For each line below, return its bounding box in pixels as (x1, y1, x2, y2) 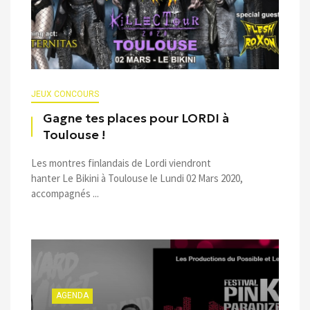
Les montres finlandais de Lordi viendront (31, 156, 211, 170)
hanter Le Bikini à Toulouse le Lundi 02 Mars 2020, (31, 171, 243, 185)
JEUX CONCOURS (31, 89, 99, 99)
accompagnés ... (31, 186, 99, 200)
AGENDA (56, 290, 89, 300)
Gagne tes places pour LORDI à (43, 110, 229, 126)
